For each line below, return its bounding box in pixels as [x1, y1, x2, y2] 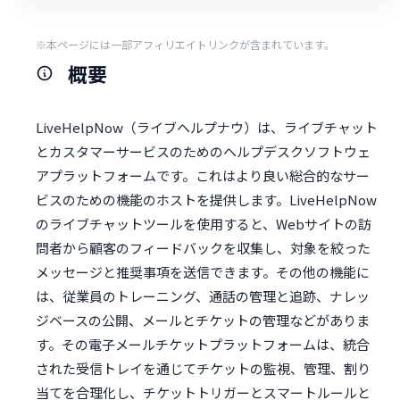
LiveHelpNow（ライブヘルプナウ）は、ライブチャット [36, 118, 378, 137]
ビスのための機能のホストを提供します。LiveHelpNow [36, 190, 377, 210]
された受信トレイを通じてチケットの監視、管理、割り [36, 359, 371, 379]
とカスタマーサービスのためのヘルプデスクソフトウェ [36, 142, 371, 162]
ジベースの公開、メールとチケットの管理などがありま [36, 311, 370, 330]
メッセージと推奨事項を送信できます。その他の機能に [36, 262, 370, 282]
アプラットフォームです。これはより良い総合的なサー [36, 166, 370, 186]
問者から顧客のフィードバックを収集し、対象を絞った [36, 238, 371, 258]
